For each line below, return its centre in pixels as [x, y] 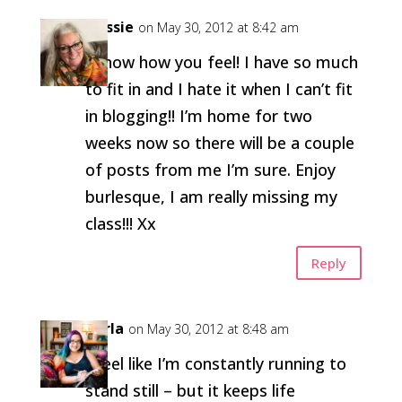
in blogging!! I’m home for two [198, 116]
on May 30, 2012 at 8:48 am [208, 329]
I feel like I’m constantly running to [215, 363]
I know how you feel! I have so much [221, 62]
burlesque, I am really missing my [211, 197]
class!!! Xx [120, 223]
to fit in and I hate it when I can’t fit [218, 89]
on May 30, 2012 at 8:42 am [218, 27]
